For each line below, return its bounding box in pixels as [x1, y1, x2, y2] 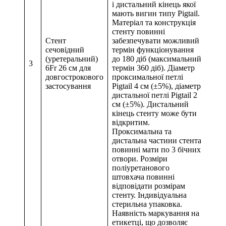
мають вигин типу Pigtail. [112, 9, 200, 18]
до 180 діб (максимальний [112, 54, 201, 64]
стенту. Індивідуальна [112, 191, 187, 200]
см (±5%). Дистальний [112, 100, 189, 109]
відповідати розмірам [112, 182, 185, 191]
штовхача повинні [112, 173, 175, 182]
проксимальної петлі [112, 73, 183, 82]
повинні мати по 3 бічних [112, 145, 201, 154]
